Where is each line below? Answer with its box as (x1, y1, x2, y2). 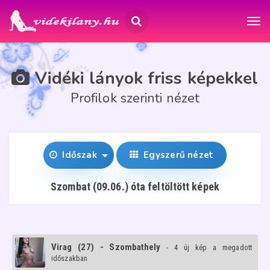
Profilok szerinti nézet (70, 89, 200, 107)
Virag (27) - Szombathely (51, 242, 161, 253)
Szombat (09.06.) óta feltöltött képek (51, 180, 219, 193)
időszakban (51, 254, 87, 263)
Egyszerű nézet (140, 149, 214, 161)
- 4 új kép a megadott (166, 243, 252, 252)
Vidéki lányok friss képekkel (30, 67, 259, 90)
